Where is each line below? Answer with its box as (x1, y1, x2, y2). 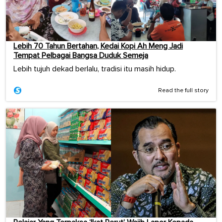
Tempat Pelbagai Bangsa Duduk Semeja (13, 51, 148, 59)
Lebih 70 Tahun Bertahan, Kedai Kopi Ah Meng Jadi (13, 42, 183, 50)
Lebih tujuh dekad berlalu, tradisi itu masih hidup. (13, 64, 176, 73)
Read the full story (158, 87, 209, 94)
